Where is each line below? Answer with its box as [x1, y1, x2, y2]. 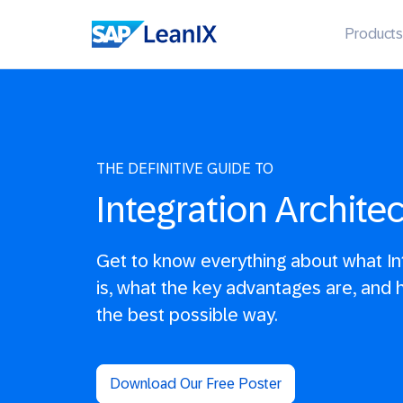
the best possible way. [96, 305, 277, 325]
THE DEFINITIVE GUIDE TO [96, 161, 273, 176]
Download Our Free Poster [110, 376, 282, 391]
